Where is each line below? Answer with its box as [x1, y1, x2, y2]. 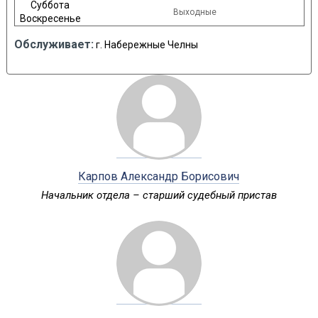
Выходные [172, 7, 216, 17]
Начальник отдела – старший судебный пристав [40, 189, 277, 202]
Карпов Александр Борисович [78, 170, 240, 183]
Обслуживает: [13, 38, 94, 51]
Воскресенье [19, 13, 81, 24]
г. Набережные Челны [93, 39, 198, 50]
